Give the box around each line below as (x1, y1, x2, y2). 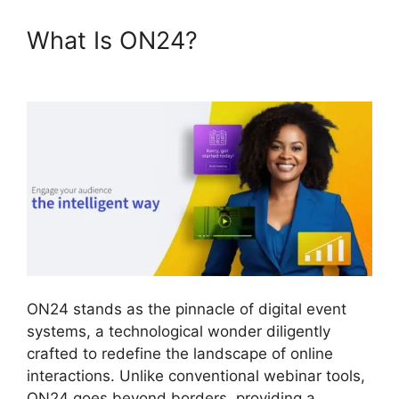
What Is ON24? (27, 25, 205, 55)
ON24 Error (205, 25, 333, 55)
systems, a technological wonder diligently (27, 322, 330, 341)
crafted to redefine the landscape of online (27, 345, 333, 363)
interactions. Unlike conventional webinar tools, (27, 367, 365, 386)
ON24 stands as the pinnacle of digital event (27, 300, 346, 319)
